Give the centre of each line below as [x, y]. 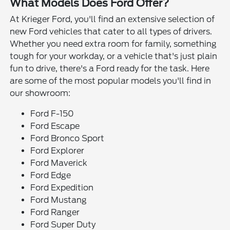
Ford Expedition [62, 188]
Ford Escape [55, 126]
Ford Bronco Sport [68, 139]
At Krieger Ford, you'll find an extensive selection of [112, 20]
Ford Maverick [59, 163]
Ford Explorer [57, 151]
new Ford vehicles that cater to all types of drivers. [111, 32]
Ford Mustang [59, 200]
